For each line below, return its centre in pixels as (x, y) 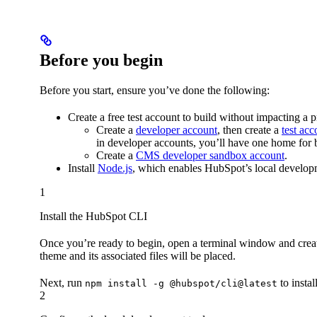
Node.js (115, 168)
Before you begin (101, 60)
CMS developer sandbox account (210, 155)
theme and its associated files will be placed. (138, 255)
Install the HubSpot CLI (93, 216)
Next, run (62, 282)
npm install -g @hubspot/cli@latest (181, 283)
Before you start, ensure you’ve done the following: (155, 90)
